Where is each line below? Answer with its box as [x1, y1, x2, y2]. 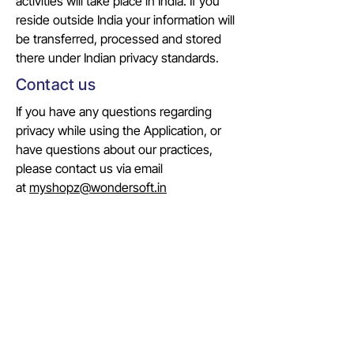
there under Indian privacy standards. [16, 50, 219, 66]
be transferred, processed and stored [16, 31, 221, 47]
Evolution [16, 277, 66, 293]
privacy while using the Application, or [16, 122, 221, 138]
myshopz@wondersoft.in [29, 179, 167, 195]
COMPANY [13, 225, 84, 243]
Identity [16, 250, 56, 266]
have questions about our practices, [16, 141, 213, 157]
